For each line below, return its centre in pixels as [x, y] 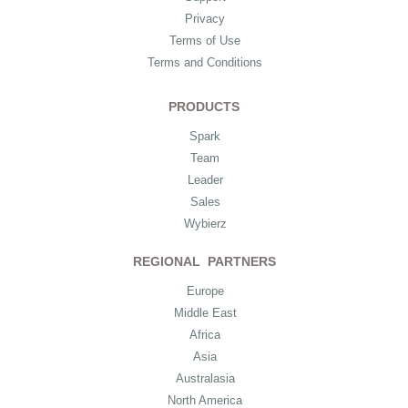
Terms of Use [205, 41]
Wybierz [205, 223]
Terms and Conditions [205, 63]
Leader [205, 179]
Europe [205, 291]
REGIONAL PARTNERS [204, 262]
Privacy [205, 19]
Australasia [205, 379]
